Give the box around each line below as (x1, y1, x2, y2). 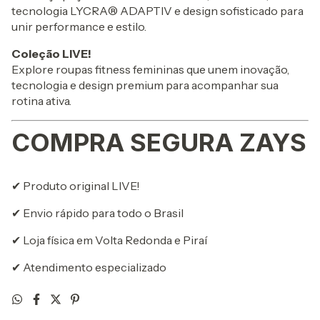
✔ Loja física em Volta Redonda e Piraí (11, 233, 207, 248)
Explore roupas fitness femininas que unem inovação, (11, 62, 289, 77)
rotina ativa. (11, 94, 71, 109)
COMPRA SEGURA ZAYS (11, 127, 306, 158)
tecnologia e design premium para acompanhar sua (11, 78, 279, 93)
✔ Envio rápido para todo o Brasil (11, 206, 184, 221)
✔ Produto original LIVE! (11, 179, 140, 194)
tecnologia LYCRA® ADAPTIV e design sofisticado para (11, 4, 304, 19)
